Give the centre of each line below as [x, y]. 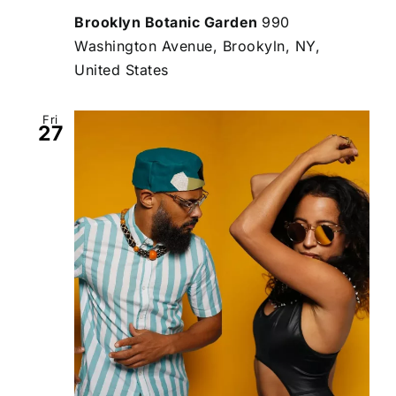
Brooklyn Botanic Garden [168, 22]
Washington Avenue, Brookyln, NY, [197, 46]
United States [122, 70]
